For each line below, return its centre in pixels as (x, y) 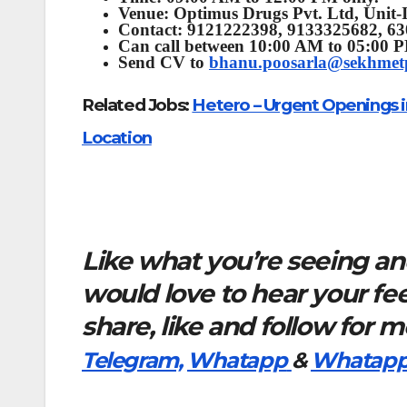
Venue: (146, 14)
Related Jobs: (137, 105)
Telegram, (132, 360)
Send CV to (164, 63)
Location (117, 138)
